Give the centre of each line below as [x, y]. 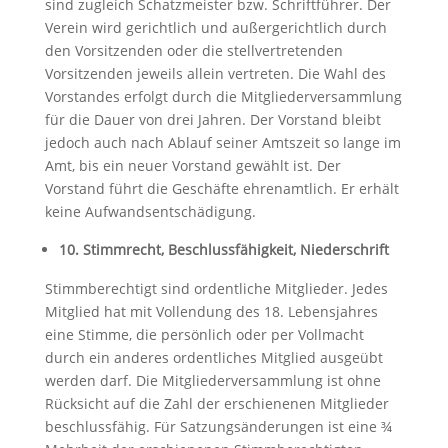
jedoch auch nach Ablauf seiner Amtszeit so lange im [222, 142]
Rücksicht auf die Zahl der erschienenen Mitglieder [216, 403]
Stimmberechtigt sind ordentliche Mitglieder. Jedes [216, 288]
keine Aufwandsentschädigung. [150, 211]
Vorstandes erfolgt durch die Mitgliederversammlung [223, 96]
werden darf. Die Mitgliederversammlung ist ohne [212, 380]
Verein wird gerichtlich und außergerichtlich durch [215, 27]
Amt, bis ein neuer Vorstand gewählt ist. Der [192, 165]
